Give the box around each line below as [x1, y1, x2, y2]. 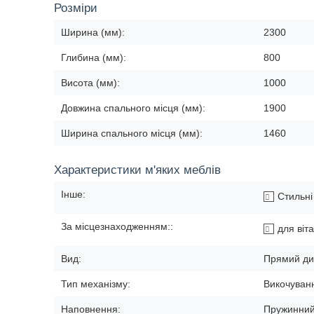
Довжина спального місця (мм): [61, 102, 205, 114]
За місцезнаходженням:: [61, 221, 173, 232]
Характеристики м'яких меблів [54, 163, 221, 177]
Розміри [54, 1, 97, 15]
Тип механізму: [61, 278, 130, 289]
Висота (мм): [61, 77, 120, 88]
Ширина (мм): [61, 27, 125, 38]
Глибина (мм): [61, 52, 126, 63]
